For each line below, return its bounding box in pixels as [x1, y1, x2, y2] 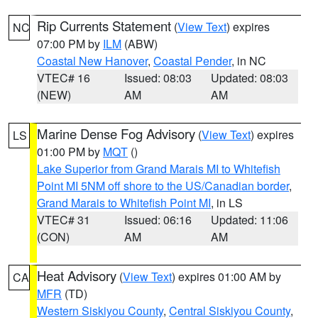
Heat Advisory [37, 266, 116, 285]
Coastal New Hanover [37, 53, 148, 69]
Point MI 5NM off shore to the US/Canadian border [37, 177, 289, 194]
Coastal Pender [153, 53, 231, 69]
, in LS [211, 194, 243, 211]
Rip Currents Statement [37, 16, 171, 35]
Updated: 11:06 [211, 212, 289, 228]
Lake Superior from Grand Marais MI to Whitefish [37, 160, 280, 177]
